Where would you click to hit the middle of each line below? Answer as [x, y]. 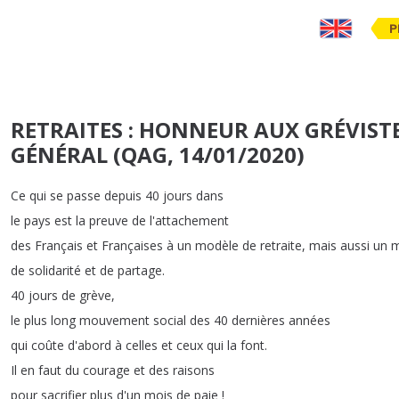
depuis [123, 195]
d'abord [90, 345]
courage [106, 370]
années [309, 320]
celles [142, 345]
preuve [109, 220]
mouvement [114, 320]
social [170, 320]
